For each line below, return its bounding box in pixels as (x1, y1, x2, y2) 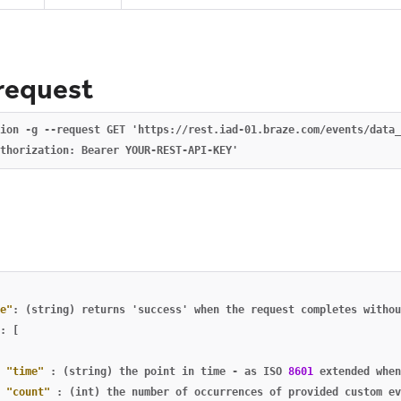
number (132, 386, 169, 399)
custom (345, 386, 382, 399)
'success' (132, 303, 188, 317)
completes (301, 303, 357, 317)
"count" (6, 386, 50, 399)
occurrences (194, 386, 263, 399)
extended (320, 365, 370, 379)
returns (81, 303, 125, 317)
